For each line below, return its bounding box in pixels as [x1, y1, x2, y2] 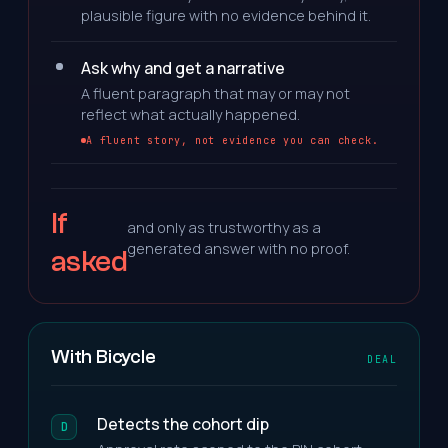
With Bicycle [51, 346, 156, 368]
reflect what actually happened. [81, 105, 300, 124]
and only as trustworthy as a [127, 218, 321, 237]
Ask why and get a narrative [81, 57, 285, 79]
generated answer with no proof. [127, 239, 350, 258]
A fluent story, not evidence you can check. [86, 134, 379, 147]
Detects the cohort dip [97, 413, 269, 435]
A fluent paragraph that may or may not [81, 84, 350, 103]
